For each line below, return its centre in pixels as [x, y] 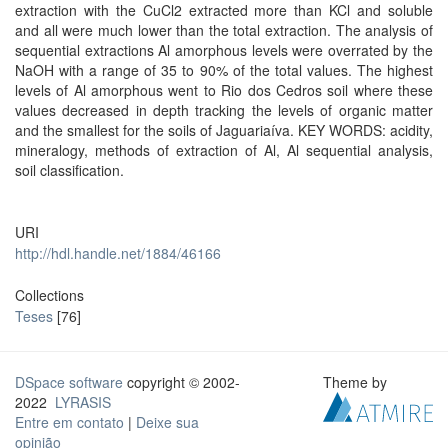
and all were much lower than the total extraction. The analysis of [224, 30]
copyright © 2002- [181, 382]
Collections [49, 295]
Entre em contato [69, 422]
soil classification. [69, 170]
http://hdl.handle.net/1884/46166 [118, 253]
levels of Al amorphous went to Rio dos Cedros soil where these [224, 90]
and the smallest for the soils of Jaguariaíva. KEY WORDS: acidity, [224, 130]
